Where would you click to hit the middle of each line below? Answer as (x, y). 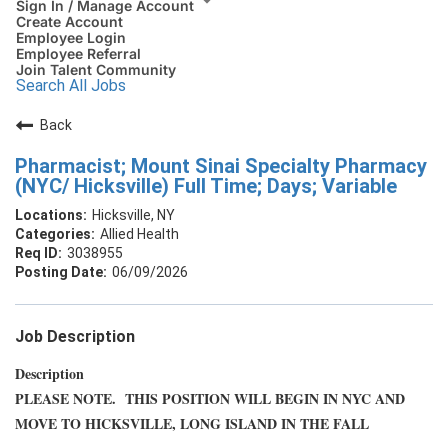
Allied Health (139, 233)
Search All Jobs (71, 85)
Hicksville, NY (133, 214)
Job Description (75, 336)
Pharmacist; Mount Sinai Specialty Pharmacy (221, 165)
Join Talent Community (96, 69)
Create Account (69, 21)
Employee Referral (78, 53)
